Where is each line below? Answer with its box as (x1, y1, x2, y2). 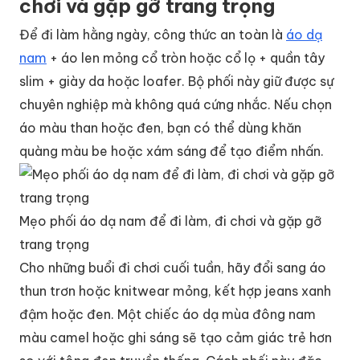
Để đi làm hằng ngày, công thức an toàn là (19, 26, 286, 43)
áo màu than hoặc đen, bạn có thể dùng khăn (19, 119, 301, 136)
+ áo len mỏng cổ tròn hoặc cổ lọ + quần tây (47, 49, 325, 66)
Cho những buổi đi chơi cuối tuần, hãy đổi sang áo (19, 259, 326, 276)
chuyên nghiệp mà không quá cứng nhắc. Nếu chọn (19, 96, 332, 112)
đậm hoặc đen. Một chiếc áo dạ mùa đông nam (19, 305, 316, 322)
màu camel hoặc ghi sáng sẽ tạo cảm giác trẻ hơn (19, 329, 332, 346)
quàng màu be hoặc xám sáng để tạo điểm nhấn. (19, 142, 324, 159)
